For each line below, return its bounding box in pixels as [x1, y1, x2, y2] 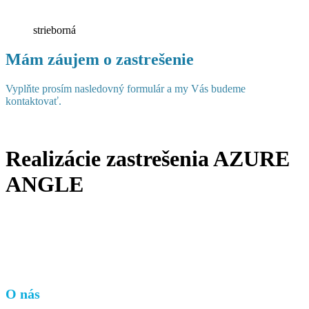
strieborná [33, 24, 76, 37]
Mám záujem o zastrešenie [6, 50, 194, 69]
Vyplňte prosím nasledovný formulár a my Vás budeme [6, 83, 246, 95]
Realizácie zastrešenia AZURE [6, 146, 290, 171]
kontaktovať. [6, 95, 61, 108]
